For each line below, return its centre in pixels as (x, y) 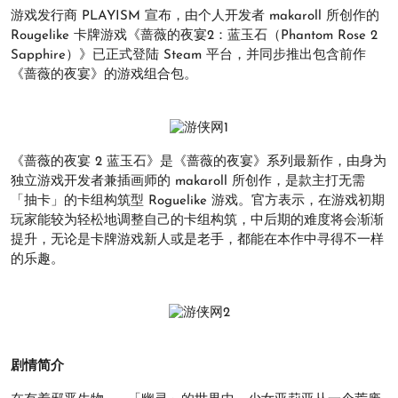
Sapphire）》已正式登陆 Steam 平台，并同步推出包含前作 (188, 56)
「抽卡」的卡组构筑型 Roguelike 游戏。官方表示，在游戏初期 (198, 202)
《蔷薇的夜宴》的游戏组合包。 (104, 75)
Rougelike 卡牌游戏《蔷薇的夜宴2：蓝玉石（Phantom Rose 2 (194, 36)
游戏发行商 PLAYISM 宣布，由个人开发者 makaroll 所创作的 (195, 16)
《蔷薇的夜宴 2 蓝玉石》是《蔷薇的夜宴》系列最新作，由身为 (199, 163)
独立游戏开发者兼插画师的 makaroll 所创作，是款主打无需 (188, 182)
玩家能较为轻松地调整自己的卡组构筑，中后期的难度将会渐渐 (197, 221)
